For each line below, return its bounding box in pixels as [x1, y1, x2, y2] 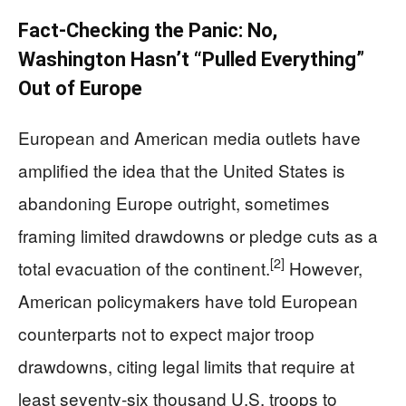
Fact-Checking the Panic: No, [18, 18, 277, 42]
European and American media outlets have [18, 124, 361, 150]
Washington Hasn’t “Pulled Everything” [18, 47, 364, 71]
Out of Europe [18, 76, 142, 100]
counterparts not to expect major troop [18, 320, 314, 345]
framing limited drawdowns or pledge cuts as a [18, 222, 378, 247]
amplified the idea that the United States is [18, 157, 345, 182]
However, [285, 255, 362, 280]
